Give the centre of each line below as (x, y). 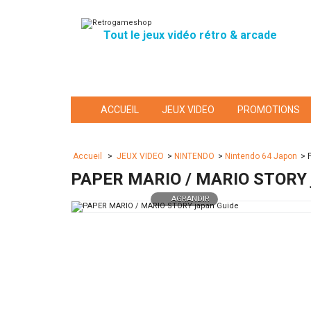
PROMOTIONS (269, 110)
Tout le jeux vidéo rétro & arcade (190, 35)
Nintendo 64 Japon (261, 156)
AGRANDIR (191, 199)
